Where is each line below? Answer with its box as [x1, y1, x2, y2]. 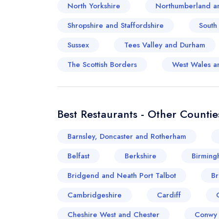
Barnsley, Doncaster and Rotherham [67, 131, 186, 142]
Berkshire [125, 151, 156, 161]
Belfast [67, 151, 89, 161]
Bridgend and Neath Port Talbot [67, 170, 176, 181]
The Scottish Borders [67, 59, 137, 70]
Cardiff [157, 190, 181, 200]
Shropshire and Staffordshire [67, 20, 164, 31]
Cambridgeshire [67, 190, 122, 200]
